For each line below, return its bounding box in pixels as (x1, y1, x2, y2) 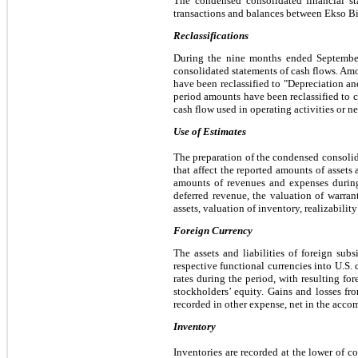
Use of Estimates (173, 125, 246, 137)
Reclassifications (173, 29, 249, 42)
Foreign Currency (173, 224, 253, 237)
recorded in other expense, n (173, 297, 295, 310)
